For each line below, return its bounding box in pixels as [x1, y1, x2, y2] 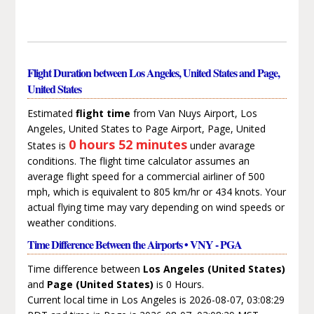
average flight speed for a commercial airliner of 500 [27, 169, 265, 183]
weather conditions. [27, 215, 116, 229]
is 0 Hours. [153, 277, 204, 291]
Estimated [27, 106, 76, 120]
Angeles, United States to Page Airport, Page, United [27, 121, 266, 135]
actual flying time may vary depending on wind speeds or [27, 200, 285, 214]
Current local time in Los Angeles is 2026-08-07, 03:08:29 [27, 292, 285, 306]
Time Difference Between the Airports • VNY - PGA [27, 235, 242, 252]
